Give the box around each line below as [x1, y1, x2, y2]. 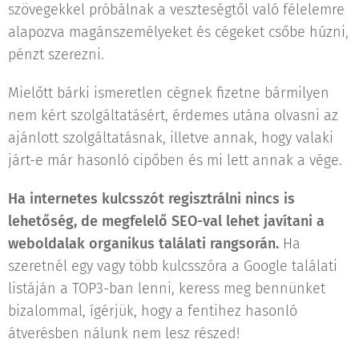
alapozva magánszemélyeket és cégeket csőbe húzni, [8, 22, 349, 41]
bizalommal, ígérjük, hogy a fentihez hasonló [8, 301, 297, 320]
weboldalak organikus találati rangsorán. [8, 234, 279, 252]
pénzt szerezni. [8, 45, 104, 63]
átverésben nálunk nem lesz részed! [8, 324, 240, 342]
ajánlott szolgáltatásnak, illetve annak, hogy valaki [8, 128, 333, 147]
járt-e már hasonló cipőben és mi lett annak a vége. [8, 151, 342, 169]
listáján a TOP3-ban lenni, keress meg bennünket [8, 279, 325, 297]
